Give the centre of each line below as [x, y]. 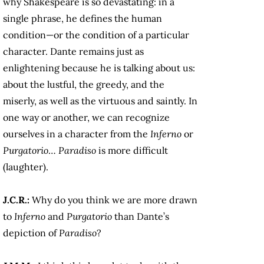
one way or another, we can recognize [86, 118]
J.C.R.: [17, 200]
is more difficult [132, 151]
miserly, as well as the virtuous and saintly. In [100, 101]
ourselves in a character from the [77, 134]
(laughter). [27, 167]
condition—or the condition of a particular [96, 35]
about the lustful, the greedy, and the [84, 85]
